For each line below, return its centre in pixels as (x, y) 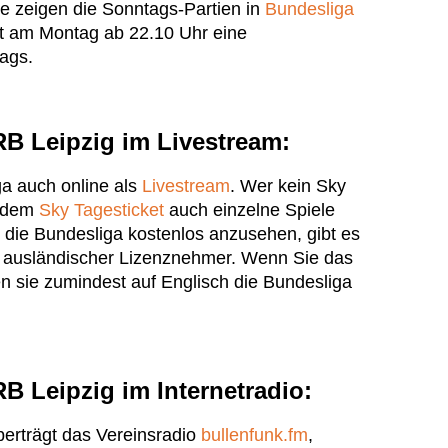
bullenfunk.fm (254, 435)
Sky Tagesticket (101, 210)
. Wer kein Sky (288, 186)
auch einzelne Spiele (249, 210)
